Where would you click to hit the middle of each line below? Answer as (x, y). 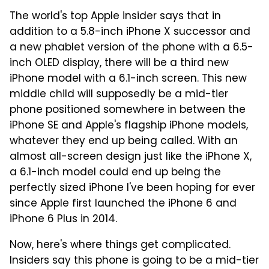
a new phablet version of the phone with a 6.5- (131, 48)
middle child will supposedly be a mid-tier (119, 95)
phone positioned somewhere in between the (128, 110)
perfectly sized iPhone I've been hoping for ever (132, 188)
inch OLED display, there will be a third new (119, 63)
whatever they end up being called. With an (124, 141)
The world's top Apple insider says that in (115, 17)
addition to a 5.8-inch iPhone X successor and (130, 32)
